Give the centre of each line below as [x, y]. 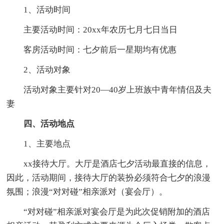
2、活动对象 [47, 70]
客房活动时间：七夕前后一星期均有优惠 [100, 50]
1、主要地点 [47, 144]
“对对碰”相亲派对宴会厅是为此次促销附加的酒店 [117, 212]
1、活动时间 [47, 10]
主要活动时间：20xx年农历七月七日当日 [101, 30]
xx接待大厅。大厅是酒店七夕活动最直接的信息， [117, 164]
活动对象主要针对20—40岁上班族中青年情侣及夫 [118, 90]
